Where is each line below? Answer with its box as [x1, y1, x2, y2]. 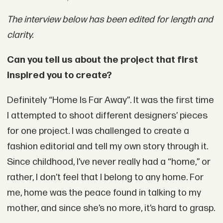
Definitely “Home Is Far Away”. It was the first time [6, 94, 214, 106]
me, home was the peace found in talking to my [6, 187, 201, 199]
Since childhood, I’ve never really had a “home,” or [6, 156, 211, 168]
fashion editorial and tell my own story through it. [6, 140, 208, 152]
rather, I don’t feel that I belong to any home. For [6, 171, 204, 183]
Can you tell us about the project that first [6, 54, 198, 66]
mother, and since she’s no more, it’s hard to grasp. [6, 202, 215, 214]
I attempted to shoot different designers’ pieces [6, 110, 208, 121]
